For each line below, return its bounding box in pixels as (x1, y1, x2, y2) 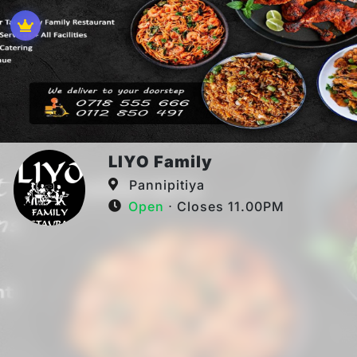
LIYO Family (108, 152, 213, 172)
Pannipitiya (125, 177, 205, 194)
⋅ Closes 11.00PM (164, 198, 284, 215)
